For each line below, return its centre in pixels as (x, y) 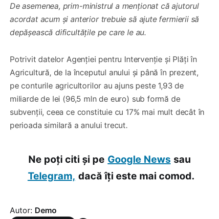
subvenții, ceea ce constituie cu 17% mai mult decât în (107, 112)
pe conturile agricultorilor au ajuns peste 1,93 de (97, 86)
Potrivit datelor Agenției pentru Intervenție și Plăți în (103, 59)
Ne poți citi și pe (66, 160)
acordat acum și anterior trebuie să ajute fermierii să (105, 19)
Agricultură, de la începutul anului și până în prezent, (104, 73)
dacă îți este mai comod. (136, 176)
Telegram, (51, 176)
